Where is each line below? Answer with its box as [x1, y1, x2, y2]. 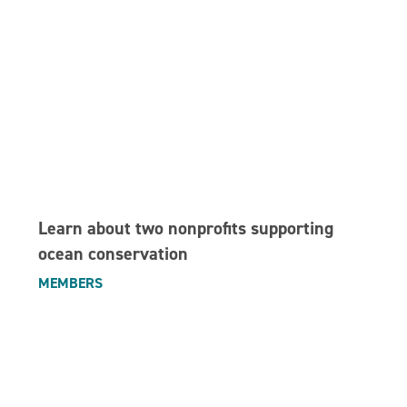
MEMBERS [38, 273, 104, 293]
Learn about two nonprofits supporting [38, 215, 334, 240]
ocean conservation [38, 241, 189, 265]
